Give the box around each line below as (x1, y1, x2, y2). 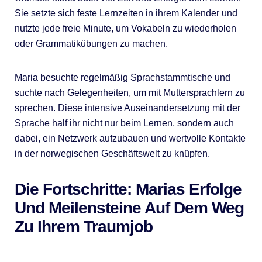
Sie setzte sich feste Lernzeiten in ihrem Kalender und (14, 8, 237, 18)
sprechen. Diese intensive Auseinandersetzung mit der (14, 102, 240, 113)
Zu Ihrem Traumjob (14, 217, 153, 236)
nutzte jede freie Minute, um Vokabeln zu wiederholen (14, 23, 236, 33)
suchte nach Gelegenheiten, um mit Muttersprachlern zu (14, 87, 245, 98)
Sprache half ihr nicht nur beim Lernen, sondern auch (14, 118, 234, 128)
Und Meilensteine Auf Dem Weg (14, 198, 244, 217)
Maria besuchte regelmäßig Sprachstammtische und (14, 72, 230, 82)
